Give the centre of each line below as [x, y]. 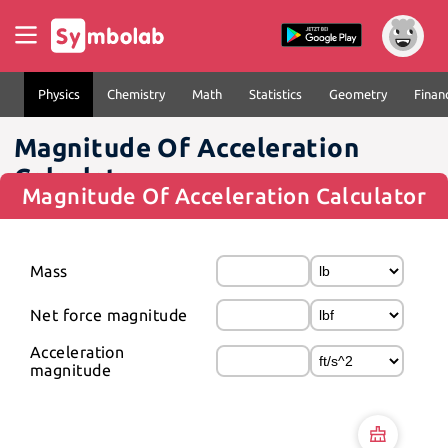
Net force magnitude [109, 315]
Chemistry [135, 94]
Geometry [357, 94]
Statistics [275, 94]
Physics [58, 94]
